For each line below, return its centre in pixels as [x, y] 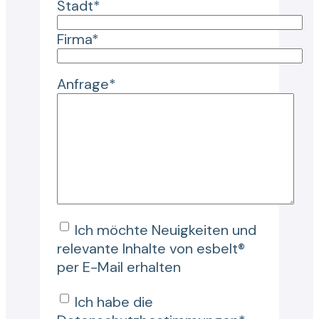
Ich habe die [114, 302]
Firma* [78, 40]
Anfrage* [87, 84]
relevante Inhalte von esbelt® [151, 249]
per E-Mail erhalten [119, 267]
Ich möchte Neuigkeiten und [166, 230]
